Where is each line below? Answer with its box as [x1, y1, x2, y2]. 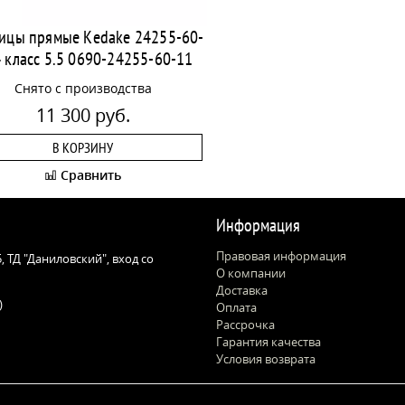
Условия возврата [216, 351, 316, 367]
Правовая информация [216, 248, 346, 264]
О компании [216, 265, 286, 281]
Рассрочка [216, 316, 275, 333]
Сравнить [57, 166, 121, 184]
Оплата [216, 299, 257, 316]
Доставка [216, 282, 268, 298]
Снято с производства [14, 80, 152, 97]
